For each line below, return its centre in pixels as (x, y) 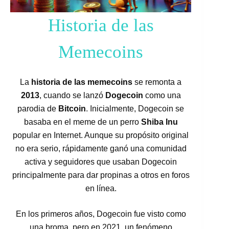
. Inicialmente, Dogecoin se (135, 109)
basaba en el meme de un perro (82, 122)
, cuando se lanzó (72, 96)
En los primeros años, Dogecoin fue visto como (101, 214)
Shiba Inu (159, 122)
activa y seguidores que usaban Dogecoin (101, 162)
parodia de (38, 109)
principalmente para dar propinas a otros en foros (101, 175)
